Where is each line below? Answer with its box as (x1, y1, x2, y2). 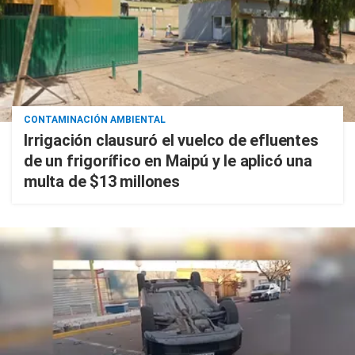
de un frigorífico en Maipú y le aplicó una (24, 151, 312, 170)
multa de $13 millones (24, 172, 180, 191)
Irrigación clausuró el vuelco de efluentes (24, 131, 319, 150)
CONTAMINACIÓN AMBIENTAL (24, 114, 166, 125)
